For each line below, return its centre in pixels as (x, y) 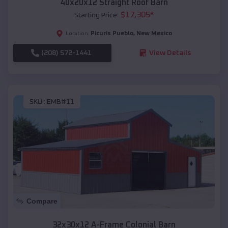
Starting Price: (96, 15)
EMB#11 (61, 102)
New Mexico (154, 33)
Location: (78, 33)
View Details (170, 53)
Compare (42, 201)
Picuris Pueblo (112, 33)
